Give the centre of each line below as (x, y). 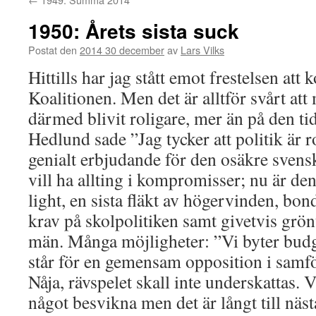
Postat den (53, 50)
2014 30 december (122, 50)
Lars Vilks (202, 50)
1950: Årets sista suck (134, 31)
